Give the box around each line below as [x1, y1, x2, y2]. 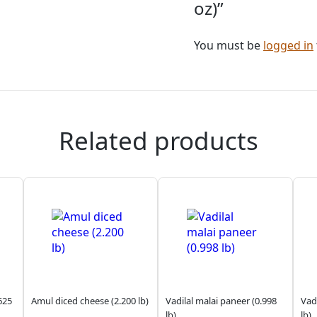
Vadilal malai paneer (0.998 [166, 294, 277, 307]
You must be [194, 37, 263, 53]
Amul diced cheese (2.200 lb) [30, 294, 149, 307]
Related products [58, 123, 258, 157]
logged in [263, 37, 313, 53]
